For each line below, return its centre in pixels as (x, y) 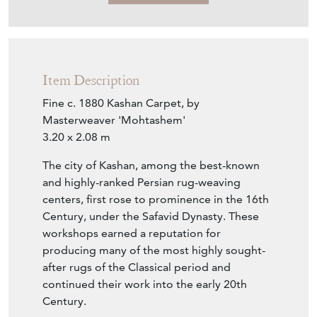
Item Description (91, 80)
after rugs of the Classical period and (137, 267)
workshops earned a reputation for (132, 233)
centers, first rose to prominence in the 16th (156, 199)
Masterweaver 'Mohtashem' (114, 120)
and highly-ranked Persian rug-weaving (142, 182)
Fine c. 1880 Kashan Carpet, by (121, 103)
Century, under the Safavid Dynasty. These (151, 216)
